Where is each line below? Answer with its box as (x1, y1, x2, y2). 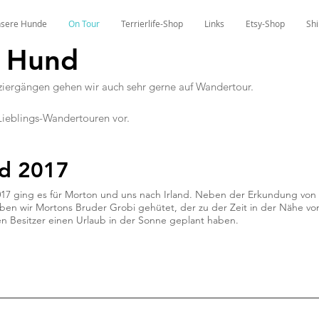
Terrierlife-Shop (121, 18, 183, 29)
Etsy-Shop (246, 18, 285, 29)
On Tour (68, 18, 100, 29)
